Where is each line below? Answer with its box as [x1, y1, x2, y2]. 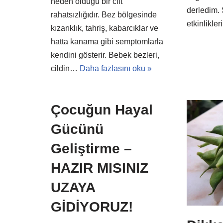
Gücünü [51, 121, 104, 137]
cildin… [51, 64, 80, 73]
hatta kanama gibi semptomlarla [51, 37, 163, 46]
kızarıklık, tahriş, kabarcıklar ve [51, 24, 158, 32]
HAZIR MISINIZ [51, 160, 148, 176]
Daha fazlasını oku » [80, 64, 152, 73]
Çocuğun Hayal [51, 102, 153, 117]
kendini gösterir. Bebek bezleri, [51, 51, 159, 59]
